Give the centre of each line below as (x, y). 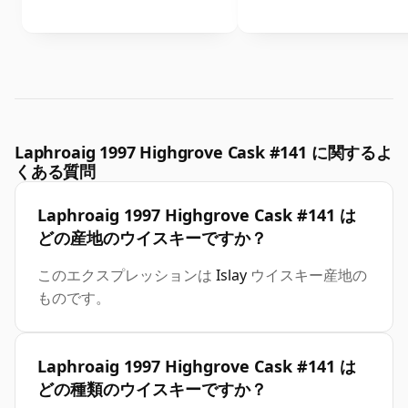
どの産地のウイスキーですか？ (152, 238)
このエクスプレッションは (127, 275)
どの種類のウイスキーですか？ (152, 389)
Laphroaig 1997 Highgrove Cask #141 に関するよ (204, 153)
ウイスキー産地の (307, 275)
